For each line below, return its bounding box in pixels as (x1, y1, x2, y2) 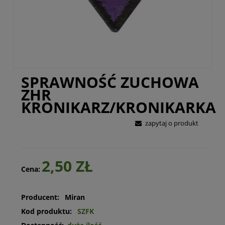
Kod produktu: (21, 206, 72, 216)
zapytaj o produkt (145, 119, 198, 128)
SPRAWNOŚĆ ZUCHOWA (21, 72, 199, 92)
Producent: (21, 192, 61, 202)
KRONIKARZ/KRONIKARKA (21, 97, 216, 118)
